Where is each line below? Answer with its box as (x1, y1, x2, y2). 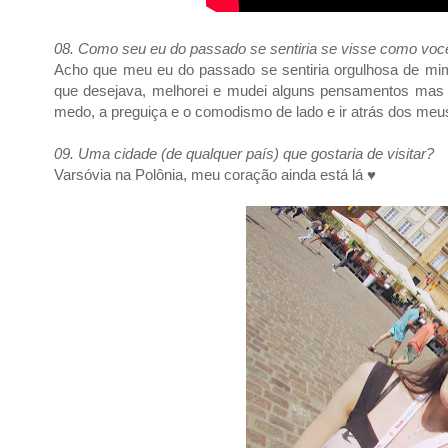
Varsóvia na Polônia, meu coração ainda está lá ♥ (54, 166, 376, 183)
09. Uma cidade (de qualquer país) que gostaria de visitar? (54, 145, 434, 162)
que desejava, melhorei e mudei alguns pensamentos (54, 82, 415, 99)
